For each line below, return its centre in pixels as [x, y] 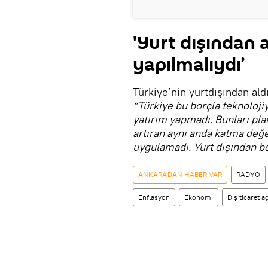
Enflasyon [154, 197]
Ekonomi [199, 197]
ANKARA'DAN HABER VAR [180, 174]
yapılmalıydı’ [189, 65]
